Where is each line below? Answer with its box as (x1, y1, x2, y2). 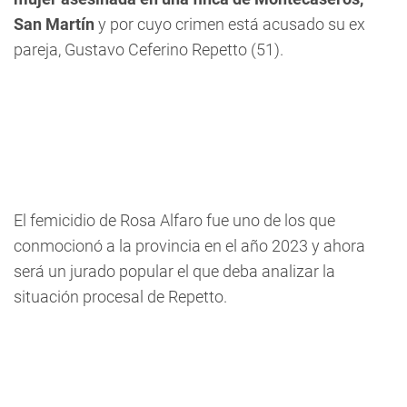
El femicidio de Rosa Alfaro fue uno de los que (14, 211, 335, 230)
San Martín (14, 15, 98, 34)
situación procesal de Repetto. (14, 287, 227, 306)
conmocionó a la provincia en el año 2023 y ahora (14, 236, 365, 255)
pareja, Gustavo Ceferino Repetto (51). (14, 40, 283, 59)
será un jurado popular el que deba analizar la (14, 262, 335, 281)
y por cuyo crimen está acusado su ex (98, 15, 365, 34)
